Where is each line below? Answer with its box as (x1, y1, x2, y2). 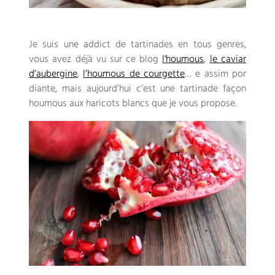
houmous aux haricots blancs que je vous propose (29, 95, 236, 112)
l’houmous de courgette (83, 66, 185, 82)
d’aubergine (29, 66, 78, 82)
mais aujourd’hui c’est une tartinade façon (61, 80, 246, 97)
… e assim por (185, 66, 246, 82)
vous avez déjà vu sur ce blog (29, 51, 159, 68)
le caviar (209, 51, 246, 68)
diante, (29, 80, 62, 97)
